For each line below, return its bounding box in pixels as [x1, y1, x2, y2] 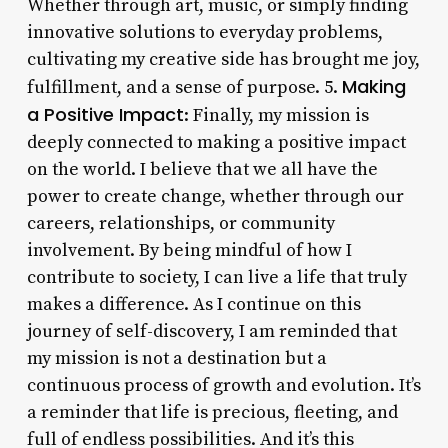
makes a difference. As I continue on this [26, 292, 361, 316]
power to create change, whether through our [26, 184, 404, 208]
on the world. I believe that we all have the [26, 157, 378, 181]
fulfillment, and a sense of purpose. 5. [26, 75, 342, 99]
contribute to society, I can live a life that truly [26, 265, 407, 289]
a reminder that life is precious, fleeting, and [26, 400, 398, 424]
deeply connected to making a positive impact [26, 130, 406, 154]
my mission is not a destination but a [26, 346, 327, 370]
